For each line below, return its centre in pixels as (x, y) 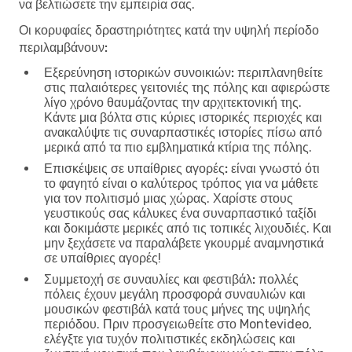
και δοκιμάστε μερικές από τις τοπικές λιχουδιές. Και (188, 228)
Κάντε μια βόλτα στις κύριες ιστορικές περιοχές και (183, 117)
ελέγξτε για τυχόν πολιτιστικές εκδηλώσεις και (170, 339)
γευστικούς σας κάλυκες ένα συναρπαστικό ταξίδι (180, 213)
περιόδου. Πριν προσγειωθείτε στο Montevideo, (178, 324)
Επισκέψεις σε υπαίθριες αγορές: (136, 168)
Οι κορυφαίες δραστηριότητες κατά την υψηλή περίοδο (169, 30)
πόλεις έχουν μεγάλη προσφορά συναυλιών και (175, 294)
